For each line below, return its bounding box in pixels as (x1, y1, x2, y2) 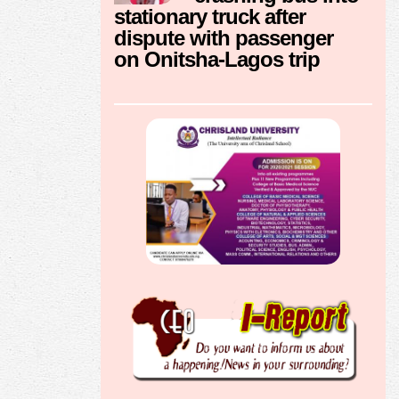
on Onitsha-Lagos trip (114, 47, 320, 72)
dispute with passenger (114, 26, 333, 51)
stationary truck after (114, 4, 305, 29)
